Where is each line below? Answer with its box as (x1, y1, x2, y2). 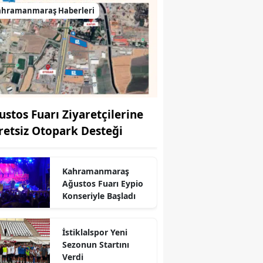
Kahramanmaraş (62, 165, 129, 177)
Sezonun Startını (62, 238, 129, 250)
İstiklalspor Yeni (62, 226, 127, 238)
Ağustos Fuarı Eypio (62, 177, 143, 189)
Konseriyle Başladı (62, 190, 136, 201)
